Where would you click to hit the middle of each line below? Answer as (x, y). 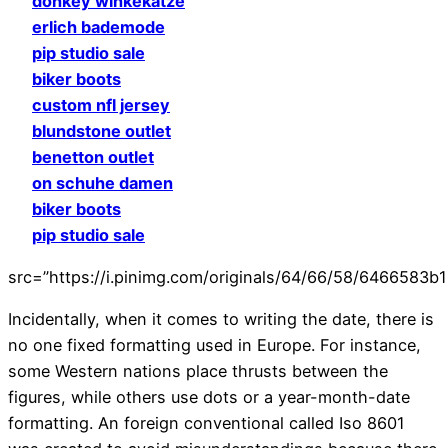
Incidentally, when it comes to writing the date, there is (221, 319)
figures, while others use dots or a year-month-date (209, 397)
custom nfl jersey (101, 104)
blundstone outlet (101, 130)
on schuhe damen (102, 182)
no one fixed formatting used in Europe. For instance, (214, 345)
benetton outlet (93, 156)
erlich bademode (98, 26)
